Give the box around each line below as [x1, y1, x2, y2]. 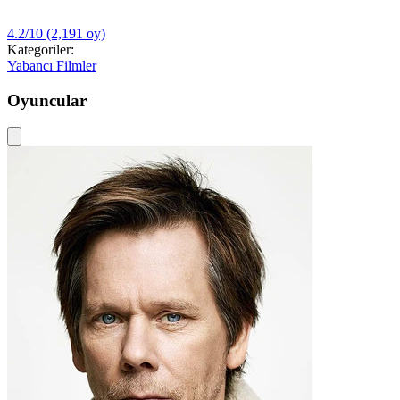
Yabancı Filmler [7, 58, 96, 73]
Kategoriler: [7, 42, 74, 57]
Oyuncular [7, 90, 87, 110]
